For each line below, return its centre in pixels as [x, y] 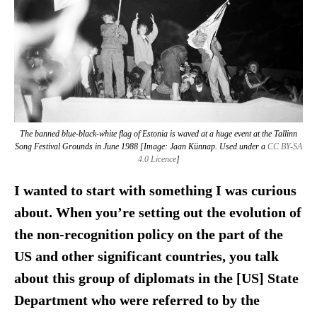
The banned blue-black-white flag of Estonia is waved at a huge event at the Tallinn [158, 134]
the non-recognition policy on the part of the [148, 234]
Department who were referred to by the [137, 300]
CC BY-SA [285, 147]
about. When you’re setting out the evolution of [157, 212]
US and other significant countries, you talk [146, 256]
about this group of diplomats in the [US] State [156, 278]
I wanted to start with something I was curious [155, 190]
